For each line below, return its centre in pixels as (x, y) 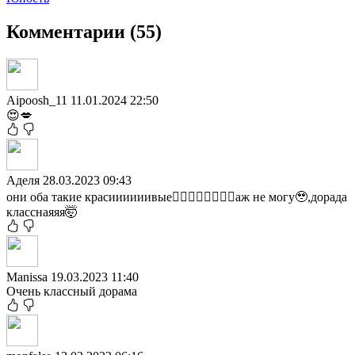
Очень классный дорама (72, 291)
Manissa (29, 277)
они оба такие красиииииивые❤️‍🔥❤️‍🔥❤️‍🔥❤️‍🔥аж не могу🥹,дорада (177, 197)
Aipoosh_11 (38, 100)
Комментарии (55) (84, 31)
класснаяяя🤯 (42, 212)
